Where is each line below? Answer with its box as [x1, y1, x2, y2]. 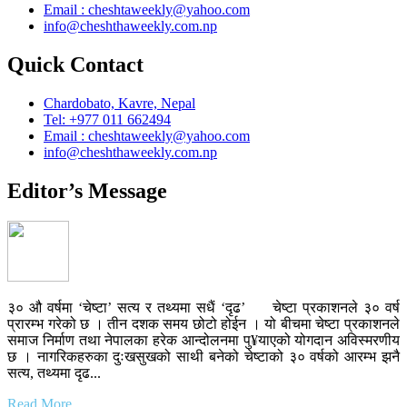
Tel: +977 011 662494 [44, 111, 171, 127]
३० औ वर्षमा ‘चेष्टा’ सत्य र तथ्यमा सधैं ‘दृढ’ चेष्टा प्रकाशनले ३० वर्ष [7, 300, 400, 316]
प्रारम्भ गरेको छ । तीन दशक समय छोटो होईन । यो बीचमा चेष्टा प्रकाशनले [7, 316, 400, 333]
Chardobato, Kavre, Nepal [44, 94, 195, 111]
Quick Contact [7, 52, 144, 76]
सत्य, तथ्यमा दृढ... [7, 365, 101, 382]
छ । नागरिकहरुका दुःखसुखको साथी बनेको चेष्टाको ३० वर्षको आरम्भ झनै [7, 349, 400, 365]
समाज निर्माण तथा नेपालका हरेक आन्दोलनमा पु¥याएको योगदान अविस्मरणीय [7, 333, 400, 349]
